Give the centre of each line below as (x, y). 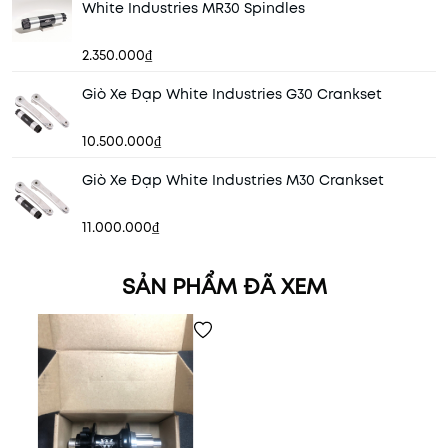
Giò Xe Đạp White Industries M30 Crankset (233, 180)
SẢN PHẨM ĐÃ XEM (224, 286)
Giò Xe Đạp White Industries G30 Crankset (232, 94)
